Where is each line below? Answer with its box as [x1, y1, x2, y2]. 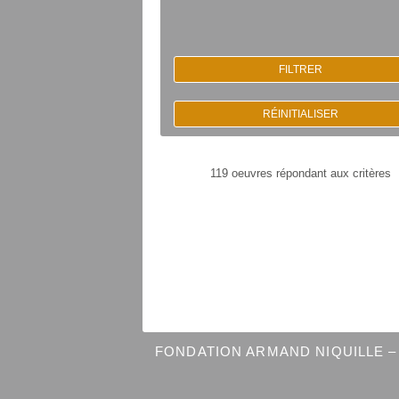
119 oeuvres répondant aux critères [209, 167, 391, 181]
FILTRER [278, 63, 322, 77]
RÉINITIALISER [262, 108, 338, 121]
